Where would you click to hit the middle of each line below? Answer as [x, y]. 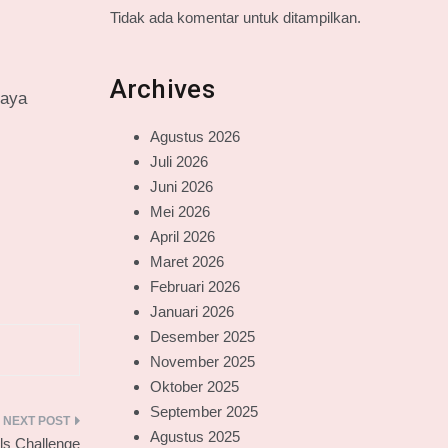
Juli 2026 [178, 161]
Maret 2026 [186, 261]
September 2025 [203, 411]
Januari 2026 [191, 311]
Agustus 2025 [194, 436]
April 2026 [182, 236]
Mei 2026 [179, 211]
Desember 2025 [202, 336]
